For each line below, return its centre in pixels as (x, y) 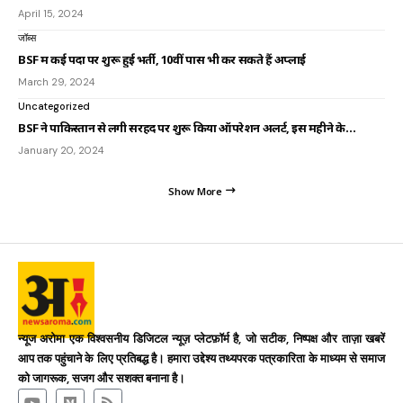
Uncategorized (54, 106)
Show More (195, 191)
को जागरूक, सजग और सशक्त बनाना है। (102, 378)
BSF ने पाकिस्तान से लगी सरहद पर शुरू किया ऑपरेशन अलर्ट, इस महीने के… (187, 127)
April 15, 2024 (50, 13)
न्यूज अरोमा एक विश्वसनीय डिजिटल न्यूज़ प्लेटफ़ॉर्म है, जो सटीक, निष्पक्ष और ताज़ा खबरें (201, 338)
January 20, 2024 (61, 150)
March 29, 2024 (56, 81)
